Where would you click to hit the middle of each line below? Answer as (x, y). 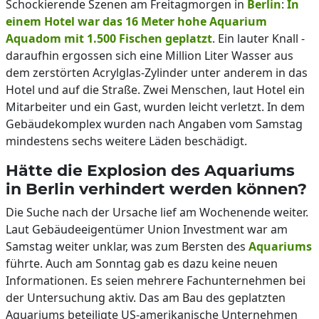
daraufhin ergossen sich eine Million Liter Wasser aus (150, 56)
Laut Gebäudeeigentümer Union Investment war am (147, 229)
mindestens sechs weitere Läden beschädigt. (126, 141)
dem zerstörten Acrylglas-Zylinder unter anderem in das (157, 73)
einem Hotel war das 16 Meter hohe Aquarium (136, 21)
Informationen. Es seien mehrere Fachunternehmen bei (156, 281)
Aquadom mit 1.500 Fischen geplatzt (109, 38)
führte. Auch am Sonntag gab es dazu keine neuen (142, 263)
